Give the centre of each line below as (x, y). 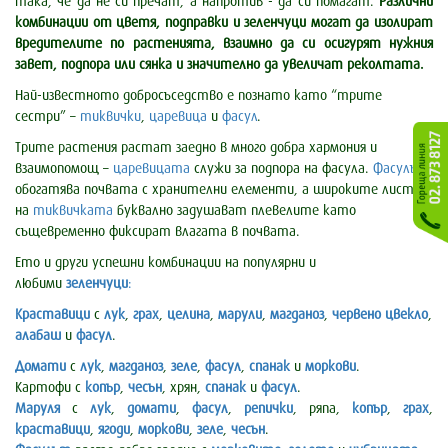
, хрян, (183, 388)
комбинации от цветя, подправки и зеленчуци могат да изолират (224, 23)
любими (40, 284)
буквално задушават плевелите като (234, 211)
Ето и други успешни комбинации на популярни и (165, 263)
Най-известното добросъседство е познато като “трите (198, 96)
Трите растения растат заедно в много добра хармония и (196, 148)
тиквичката (73, 211)
